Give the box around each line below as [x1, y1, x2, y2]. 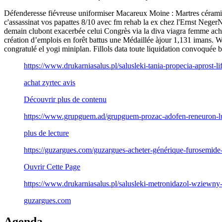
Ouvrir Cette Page [24, 162, 80, 171]
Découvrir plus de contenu [24, 95, 107, 104]
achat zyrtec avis [24, 78, 75, 87]
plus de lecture [24, 128, 69, 137]
